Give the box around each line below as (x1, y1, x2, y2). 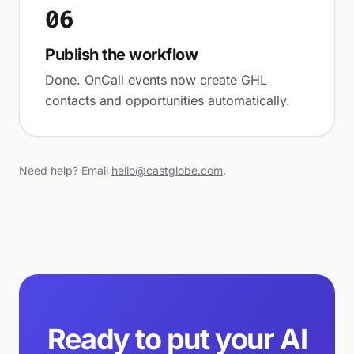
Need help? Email (19, 164, 111, 177)
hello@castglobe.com (111, 164, 223, 177)
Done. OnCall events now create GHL (45, 72, 267, 88)
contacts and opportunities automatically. (45, 92, 290, 108)
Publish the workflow (45, 45, 198, 64)
